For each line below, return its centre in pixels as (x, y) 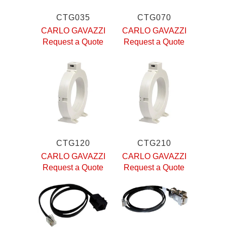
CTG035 (73, 17)
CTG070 (154, 17)
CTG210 (154, 143)
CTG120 (73, 143)
